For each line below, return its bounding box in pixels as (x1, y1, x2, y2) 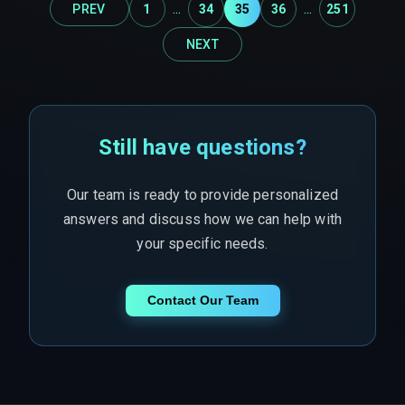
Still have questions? (99, 134, 306, 160)
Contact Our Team (146, 293, 259, 308)
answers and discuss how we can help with (62, 210, 342, 228)
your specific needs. (137, 234, 268, 252)
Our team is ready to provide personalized (66, 185, 339, 203)
